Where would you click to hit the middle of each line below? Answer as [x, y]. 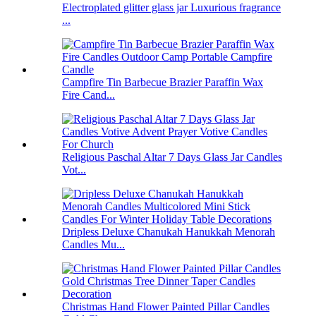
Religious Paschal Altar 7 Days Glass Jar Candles [172, 157]
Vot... [74, 170]
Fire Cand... [89, 95]
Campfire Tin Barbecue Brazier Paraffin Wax [163, 83]
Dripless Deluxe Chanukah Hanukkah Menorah [169, 232]
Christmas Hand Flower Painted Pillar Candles [166, 307]
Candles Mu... [93, 245]
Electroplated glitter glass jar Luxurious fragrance [171, 8]
